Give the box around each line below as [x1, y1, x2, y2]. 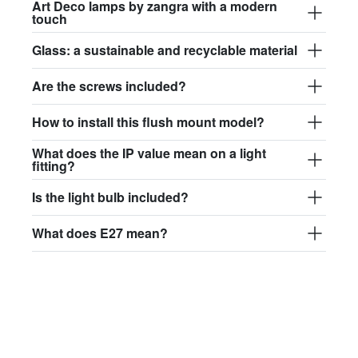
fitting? [32, 156, 75, 175]
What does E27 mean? [32, 223, 168, 242]
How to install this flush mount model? [32, 112, 265, 131]
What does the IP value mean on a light [32, 143, 266, 162]
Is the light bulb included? [32, 187, 189, 206]
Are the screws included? [32, 76, 186, 95]
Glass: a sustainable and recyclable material [32, 40, 297, 59]
